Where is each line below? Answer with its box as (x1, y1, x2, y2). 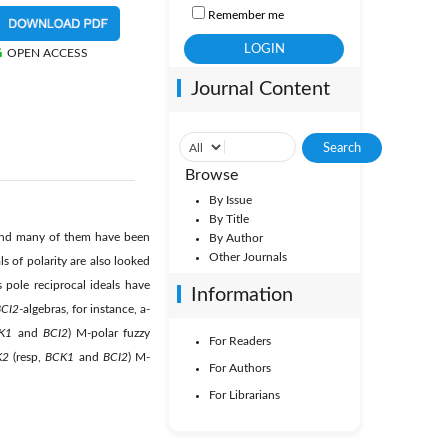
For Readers (208, 335, 271, 347)
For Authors (208, 362, 271, 374)
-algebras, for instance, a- (18, 303, 151, 315)
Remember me (207, 9, 284, 21)
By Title (208, 213, 249, 225)
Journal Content (190, 79, 330, 99)
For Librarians (208, 389, 280, 401)
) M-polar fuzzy (67, 327, 151, 339)
